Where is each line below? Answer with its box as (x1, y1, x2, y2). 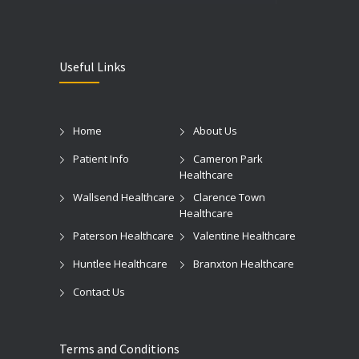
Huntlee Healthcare (73, 256, 167, 271)
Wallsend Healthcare (73, 189, 175, 204)
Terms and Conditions (59, 340, 179, 357)
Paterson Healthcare (73, 228, 174, 243)
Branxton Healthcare (193, 256, 294, 271)
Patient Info (73, 151, 129, 166)
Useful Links (59, 58, 126, 75)
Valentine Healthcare (193, 228, 296, 243)
